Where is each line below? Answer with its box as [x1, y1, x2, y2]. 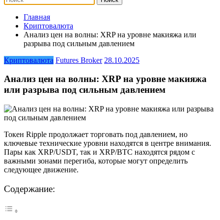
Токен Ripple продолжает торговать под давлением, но [4, 130, 188, 139]
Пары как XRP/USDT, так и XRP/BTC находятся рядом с [4, 148, 195, 157]
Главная [24, 12, 50, 21]
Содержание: [4, 184, 55, 194]
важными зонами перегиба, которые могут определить [4, 157, 188, 165]
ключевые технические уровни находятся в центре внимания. [4, 139, 211, 148]
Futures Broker [55, 55, 102, 64]
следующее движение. [4, 165, 79, 174]
